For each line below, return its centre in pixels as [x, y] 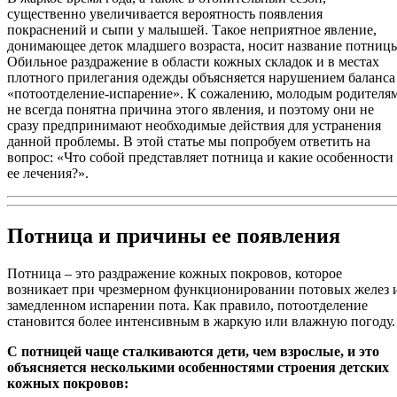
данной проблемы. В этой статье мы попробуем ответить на [189, 141]
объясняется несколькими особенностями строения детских [198, 367]
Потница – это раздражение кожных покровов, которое [175, 273]
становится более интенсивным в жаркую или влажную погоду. [201, 321]
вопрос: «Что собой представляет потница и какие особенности [200, 157]
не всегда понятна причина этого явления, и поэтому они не [191, 109]
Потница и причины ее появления [174, 235]
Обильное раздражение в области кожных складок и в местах [193, 61]
